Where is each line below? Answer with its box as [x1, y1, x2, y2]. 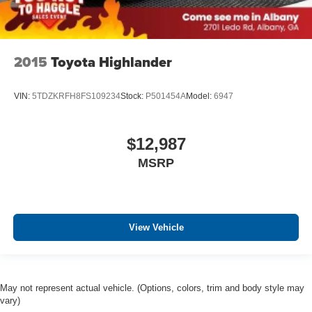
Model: [186, 91, 214, 102]
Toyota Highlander [51, 51, 172, 72]
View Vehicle [128, 222, 184, 233]
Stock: [120, 91, 146, 102]
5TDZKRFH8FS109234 [32, 91, 120, 102]
